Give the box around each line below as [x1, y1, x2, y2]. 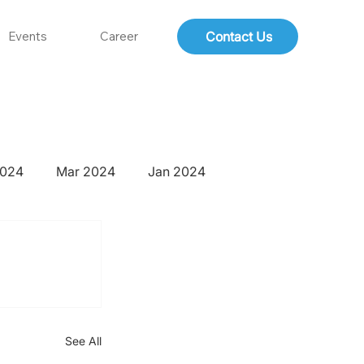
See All [64, 334, 102, 349]
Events [8, 28, 48, 45]
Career [99, 28, 138, 45]
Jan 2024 [147, 163, 206, 180]
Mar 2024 [55, 163, 115, 180]
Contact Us [206, 28, 273, 45]
